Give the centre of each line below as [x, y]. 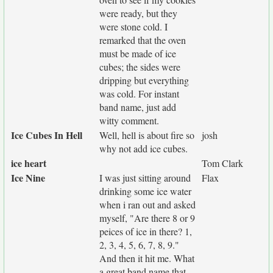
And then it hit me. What [147, 258]
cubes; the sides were [140, 67]
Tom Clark [222, 163]
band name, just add [138, 107]
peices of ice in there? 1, [146, 231]
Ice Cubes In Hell [47, 135]
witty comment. [129, 120]
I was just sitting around [145, 178]
